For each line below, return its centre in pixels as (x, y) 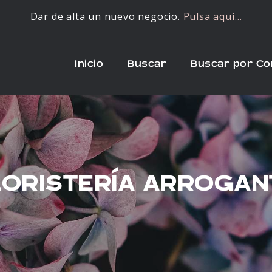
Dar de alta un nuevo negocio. (107, 16)
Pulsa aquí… (212, 16)
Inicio (89, 64)
